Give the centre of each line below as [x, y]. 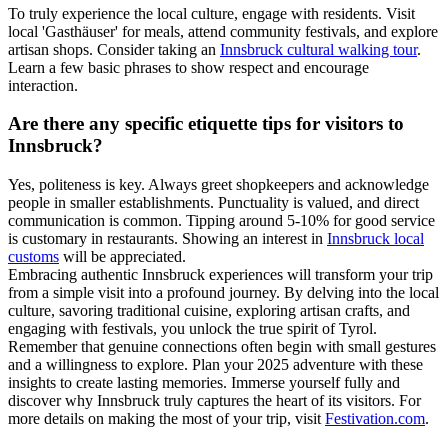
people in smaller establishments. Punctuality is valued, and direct [213, 203]
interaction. [43, 85]
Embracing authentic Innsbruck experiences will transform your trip [220, 275]
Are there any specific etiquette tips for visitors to [206, 124]
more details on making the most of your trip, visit [166, 419]
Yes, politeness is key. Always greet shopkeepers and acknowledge [218, 185]
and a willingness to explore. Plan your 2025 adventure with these [215, 365]
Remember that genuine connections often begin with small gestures [222, 347]
